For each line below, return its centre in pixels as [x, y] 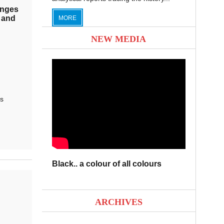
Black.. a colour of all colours [106, 164]
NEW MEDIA [118, 39]
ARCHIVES [118, 202]
